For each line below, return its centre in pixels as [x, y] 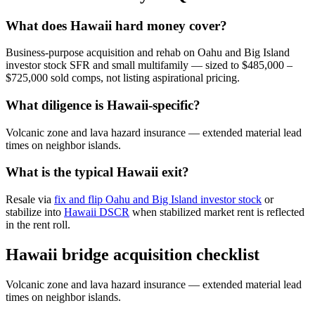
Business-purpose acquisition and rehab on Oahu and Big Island [148, 53]
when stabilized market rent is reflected [217, 212]
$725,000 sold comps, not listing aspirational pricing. [123, 78]
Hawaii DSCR [97, 212]
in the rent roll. [38, 225]
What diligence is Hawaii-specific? [103, 105]
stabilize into [35, 212]
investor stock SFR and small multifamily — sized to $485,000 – [149, 65]
